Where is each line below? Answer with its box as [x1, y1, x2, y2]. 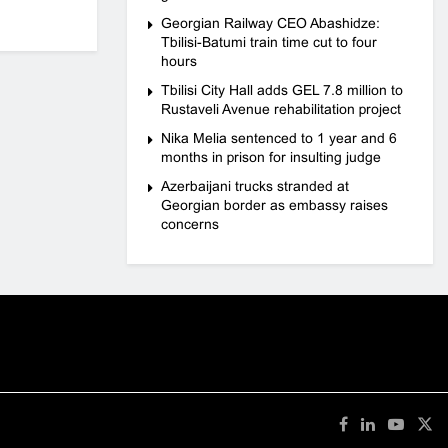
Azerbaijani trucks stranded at [161, 178, 349, 194]
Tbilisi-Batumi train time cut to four [161, 34, 377, 50]
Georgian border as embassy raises [161, 197, 388, 213]
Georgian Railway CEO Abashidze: [161, 15, 380, 31]
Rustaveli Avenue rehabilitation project [161, 101, 401, 117]
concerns [161, 216, 219, 232]
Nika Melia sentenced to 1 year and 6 [161, 130, 397, 146]
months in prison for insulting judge [161, 149, 381, 165]
